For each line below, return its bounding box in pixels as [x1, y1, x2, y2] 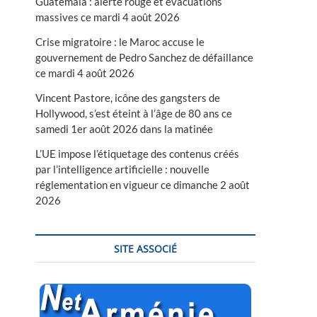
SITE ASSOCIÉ [114, 241, 177, 255]
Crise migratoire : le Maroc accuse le [35, 35, 204, 48]
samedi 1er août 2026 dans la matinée [35, 122, 213, 135]
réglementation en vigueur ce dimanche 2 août [35, 178, 250, 191]
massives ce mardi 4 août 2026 [35, 10, 180, 23]
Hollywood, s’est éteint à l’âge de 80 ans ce [35, 106, 232, 120]
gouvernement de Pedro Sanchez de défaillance [35, 50, 253, 64]
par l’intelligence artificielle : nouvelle [35, 162, 209, 175]
